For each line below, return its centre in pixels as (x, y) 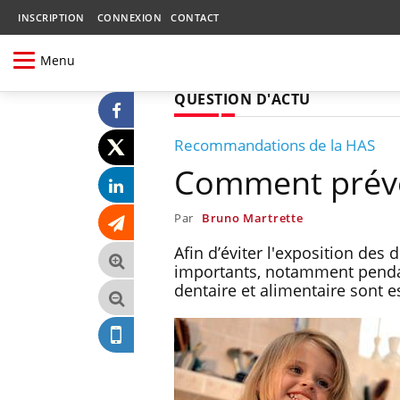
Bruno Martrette (252, 217)
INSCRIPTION (51, 17)
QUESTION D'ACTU (242, 99)
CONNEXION (129, 17)
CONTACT (195, 17)
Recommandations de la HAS (275, 145)
